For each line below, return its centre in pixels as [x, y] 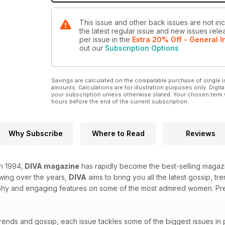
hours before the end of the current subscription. [120, 102]
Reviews [200, 134]
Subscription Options [142, 48]
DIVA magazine [51, 166]
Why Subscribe [36, 134]
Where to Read [118, 134]
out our [92, 48]
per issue [96, 40]
